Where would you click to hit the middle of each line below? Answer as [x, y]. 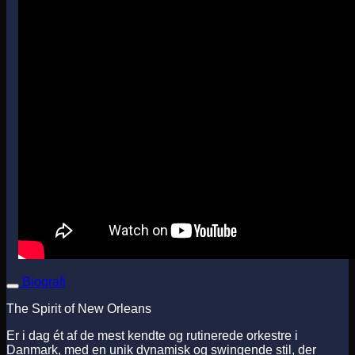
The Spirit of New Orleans [79, 309]
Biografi [44, 282]
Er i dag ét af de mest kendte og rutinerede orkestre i [152, 336]
